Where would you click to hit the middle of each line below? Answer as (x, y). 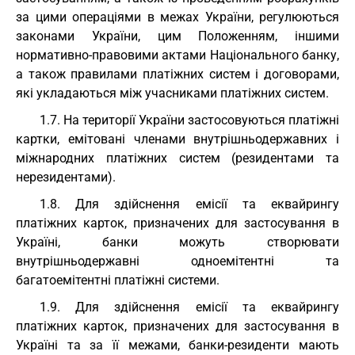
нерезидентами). (66, 177)
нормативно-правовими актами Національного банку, (177, 55)
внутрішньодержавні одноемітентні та (177, 261)
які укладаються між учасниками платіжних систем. (172, 93)
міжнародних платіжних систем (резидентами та (177, 158)
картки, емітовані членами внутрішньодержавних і (177, 139)
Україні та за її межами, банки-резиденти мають (177, 345)
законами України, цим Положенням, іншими (177, 36)
